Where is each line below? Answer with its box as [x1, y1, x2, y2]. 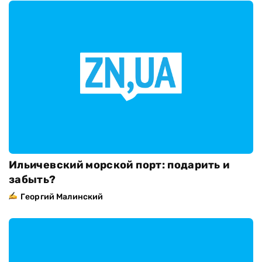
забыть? [9, 173, 56, 186]
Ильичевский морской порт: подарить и [9, 158, 229, 171]
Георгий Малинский [20, 191, 104, 202]
